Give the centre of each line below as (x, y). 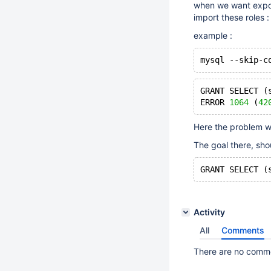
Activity (209, 212)
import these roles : (231, 17)
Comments (243, 230)
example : (213, 35)
